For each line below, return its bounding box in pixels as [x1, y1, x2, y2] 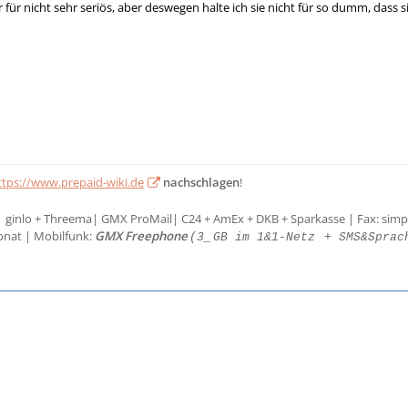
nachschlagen [163, 173, 240, 190]
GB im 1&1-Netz [213, 229, 315, 244]
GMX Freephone [95, 227, 188, 244]
